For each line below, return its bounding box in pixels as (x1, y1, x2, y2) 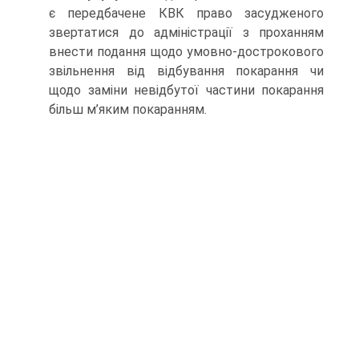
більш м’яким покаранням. (49, 102, 207, 117)
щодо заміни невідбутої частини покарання (49, 83, 324, 98)
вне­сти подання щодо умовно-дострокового (49, 44, 324, 59)
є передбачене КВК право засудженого (49, 6, 324, 21)
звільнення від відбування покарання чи (49, 63, 324, 79)
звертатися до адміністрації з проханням (49, 25, 324, 40)
